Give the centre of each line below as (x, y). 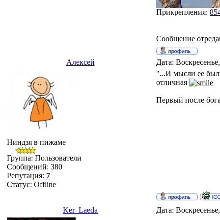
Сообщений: (29, 167)
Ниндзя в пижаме (36, 142)
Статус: (20, 184)
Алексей (80, 62)
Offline (45, 184)
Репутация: (27, 176)
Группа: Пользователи (44, 158)
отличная (173, 82)
